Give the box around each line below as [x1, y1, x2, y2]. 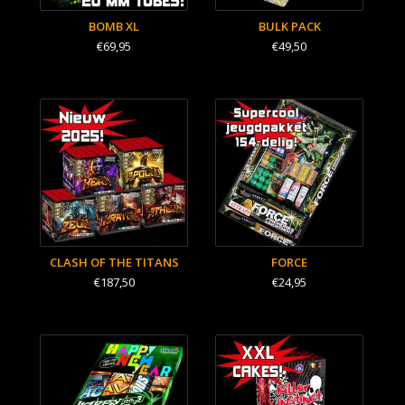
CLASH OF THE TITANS [49, 254, 179, 270]
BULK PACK [258, 18, 321, 34]
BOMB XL [89, 18, 139, 34]
